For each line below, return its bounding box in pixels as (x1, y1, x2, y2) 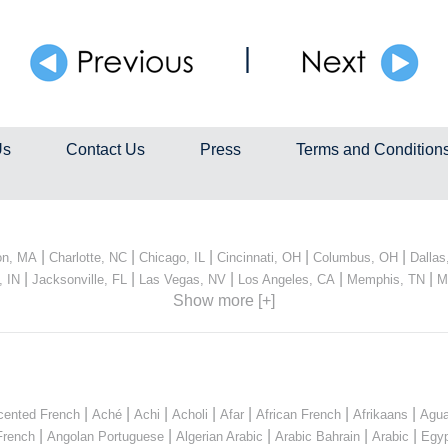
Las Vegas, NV (138, 271, 226, 287)
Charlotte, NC (49, 249, 127, 265)
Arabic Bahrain (274, 428, 360, 444)
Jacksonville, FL (31, 271, 127, 287)
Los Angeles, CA (237, 271, 335, 287)
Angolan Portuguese (46, 428, 164, 444)
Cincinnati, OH (217, 249, 301, 265)
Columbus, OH (313, 249, 398, 265)
